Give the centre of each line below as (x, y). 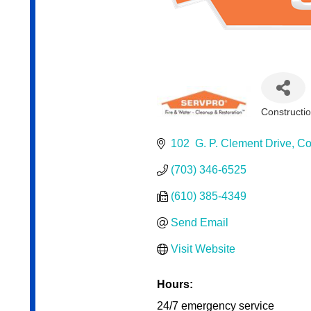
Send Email (199, 223)
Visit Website (203, 249)
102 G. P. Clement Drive (231, 144)
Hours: (175, 285)
